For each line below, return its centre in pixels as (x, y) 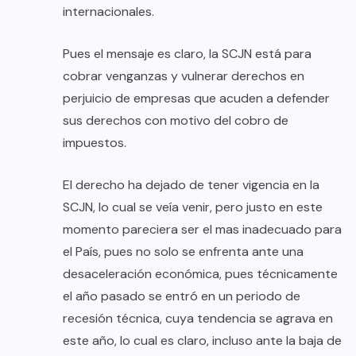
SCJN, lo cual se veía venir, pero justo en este (193, 207)
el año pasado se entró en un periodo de (182, 296)
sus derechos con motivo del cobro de (176, 120)
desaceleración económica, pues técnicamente (200, 273)
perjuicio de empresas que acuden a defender (196, 98)
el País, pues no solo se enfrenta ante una (183, 251)
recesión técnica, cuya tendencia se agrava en (198, 318)
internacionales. (108, 11)
